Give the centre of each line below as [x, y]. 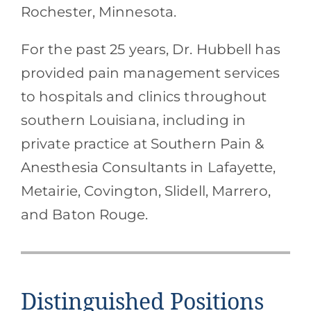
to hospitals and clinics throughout [144, 97]
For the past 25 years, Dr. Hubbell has [150, 50]
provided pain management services [150, 73]
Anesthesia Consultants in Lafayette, [148, 168]
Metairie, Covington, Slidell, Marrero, [145, 191]
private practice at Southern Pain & [142, 144]
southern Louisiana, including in [133, 120]
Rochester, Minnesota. [99, 12]
